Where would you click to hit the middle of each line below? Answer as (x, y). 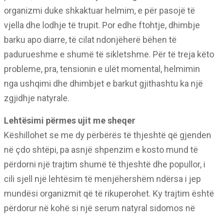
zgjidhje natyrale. (37, 98)
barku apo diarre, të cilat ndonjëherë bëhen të (90, 39)
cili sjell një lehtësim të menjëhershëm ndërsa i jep (102, 179)
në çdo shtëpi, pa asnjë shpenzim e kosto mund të (101, 149)
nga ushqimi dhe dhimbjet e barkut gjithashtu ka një (103, 83)
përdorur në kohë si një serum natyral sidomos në (100, 208)
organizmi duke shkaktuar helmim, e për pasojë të (100, 10)
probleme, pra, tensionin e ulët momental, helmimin (102, 69)
